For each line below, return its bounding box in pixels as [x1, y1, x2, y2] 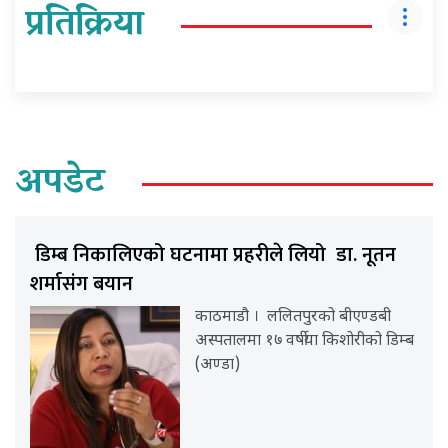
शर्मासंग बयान [30, 266, 138, 301]
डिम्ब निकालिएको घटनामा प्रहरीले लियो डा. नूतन [30, 237, 396, 272]
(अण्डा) [195, 354, 241, 376]
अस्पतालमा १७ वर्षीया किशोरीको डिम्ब [195, 330, 415, 352]
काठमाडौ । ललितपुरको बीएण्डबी [195, 306, 392, 328]
